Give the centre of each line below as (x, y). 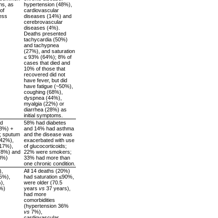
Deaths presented (45, 33)
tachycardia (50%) (46, 39)
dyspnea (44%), (43, 98)
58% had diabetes (45, 122)
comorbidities (39, 200)
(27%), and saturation (49, 51)
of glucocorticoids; (45, 146)
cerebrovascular (43, 22)
